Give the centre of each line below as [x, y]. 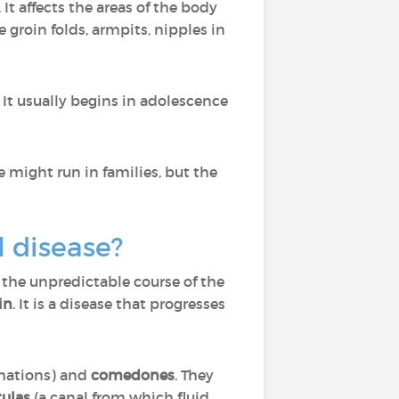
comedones [133, 375]
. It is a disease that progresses [119, 304]
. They [194, 375]
